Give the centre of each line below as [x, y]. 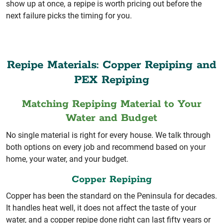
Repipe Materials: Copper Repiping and [111, 65]
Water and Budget [111, 118]
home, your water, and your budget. [67, 159]
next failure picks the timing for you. [69, 16]
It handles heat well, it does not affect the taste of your [101, 208]
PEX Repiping [111, 80]
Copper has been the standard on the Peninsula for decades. [111, 196]
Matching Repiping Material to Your [111, 105]
